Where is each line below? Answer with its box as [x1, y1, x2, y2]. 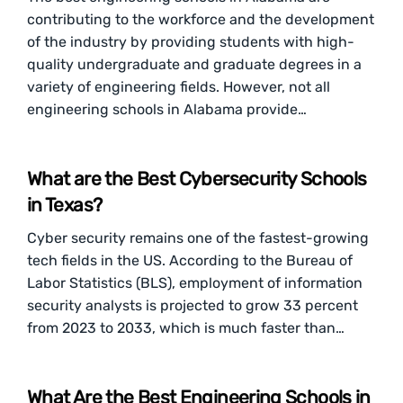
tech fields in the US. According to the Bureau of [27, 252, 353, 269]
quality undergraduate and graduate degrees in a [27, 56, 362, 73]
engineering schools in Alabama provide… [27, 101, 307, 118]
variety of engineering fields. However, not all [27, 78, 330, 95]
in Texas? [27, 193, 103, 216]
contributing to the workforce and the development [27, 11, 374, 28]
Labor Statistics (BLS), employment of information [27, 274, 363, 291]
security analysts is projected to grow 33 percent [27, 297, 358, 314]
